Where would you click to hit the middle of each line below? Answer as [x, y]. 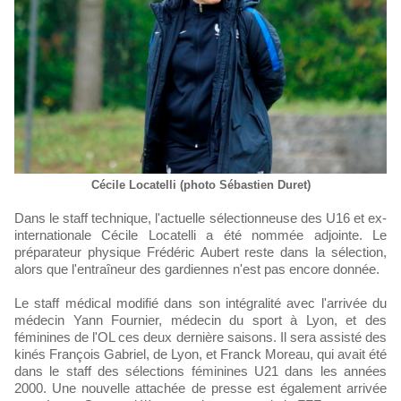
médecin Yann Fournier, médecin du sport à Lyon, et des [200, 320]
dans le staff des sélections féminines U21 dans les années [200, 371]
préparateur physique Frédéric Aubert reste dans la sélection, [200, 252]
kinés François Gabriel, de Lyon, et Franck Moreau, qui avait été [200, 354]
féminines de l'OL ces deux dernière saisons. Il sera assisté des [200, 337]
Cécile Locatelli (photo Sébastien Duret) [200, 184]
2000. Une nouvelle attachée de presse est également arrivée [200, 388]
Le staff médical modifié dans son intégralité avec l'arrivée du [200, 303]
